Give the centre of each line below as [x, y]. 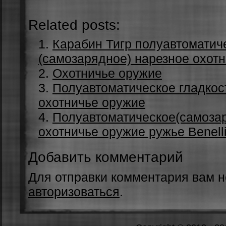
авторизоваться [74, 192]
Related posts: [74, 25]
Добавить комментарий [106, 157]
